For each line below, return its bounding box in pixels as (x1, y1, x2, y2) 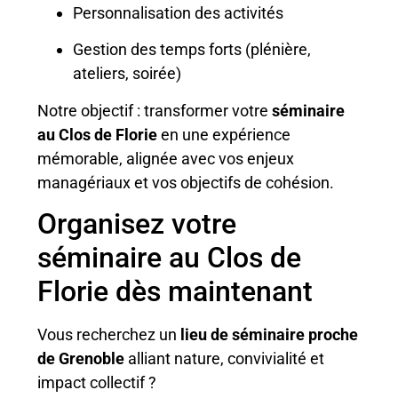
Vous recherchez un (37, 325, 181, 345)
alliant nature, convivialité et (124, 349, 325, 369)
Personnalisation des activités (73, 4, 284, 23)
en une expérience (157, 124, 291, 144)
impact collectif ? (37, 373, 157, 393)
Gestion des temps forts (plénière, (73, 40, 312, 60)
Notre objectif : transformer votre (37, 100, 273, 120)
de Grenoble (37, 349, 125, 369)
